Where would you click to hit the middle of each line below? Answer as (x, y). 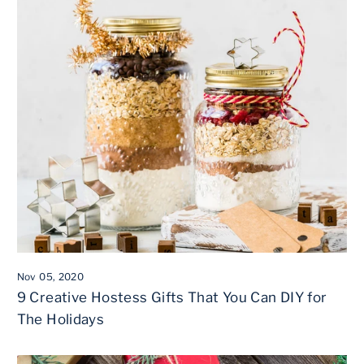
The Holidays (61, 319)
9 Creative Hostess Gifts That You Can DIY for (172, 297)
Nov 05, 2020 (50, 276)
